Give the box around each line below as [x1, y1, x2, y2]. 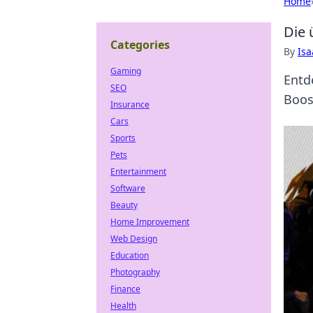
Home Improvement [110, 216, 189, 228]
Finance [110, 283, 140, 295]
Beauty [110, 199, 138, 211]
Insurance [110, 99, 150, 110]
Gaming [110, 65, 141, 77]
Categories [110, 37, 170, 52]
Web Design [110, 233, 157, 245]
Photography [110, 266, 160, 278]
